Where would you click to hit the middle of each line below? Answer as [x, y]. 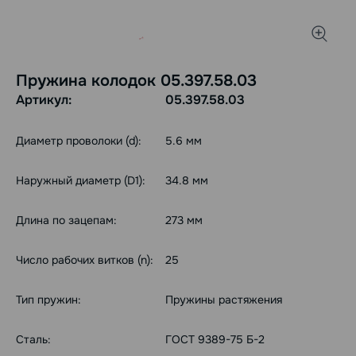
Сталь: [33, 340]
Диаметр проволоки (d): [79, 141]
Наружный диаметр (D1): [81, 181]
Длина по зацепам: [66, 221]
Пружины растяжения [224, 300]
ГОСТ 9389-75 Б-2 [215, 340]
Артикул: [44, 100]
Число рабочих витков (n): [85, 260]
